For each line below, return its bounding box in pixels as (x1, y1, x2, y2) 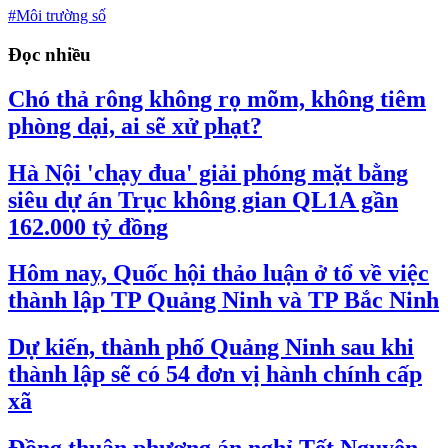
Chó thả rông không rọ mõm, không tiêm (8, 85, 426, 112)
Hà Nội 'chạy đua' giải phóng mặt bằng (8, 159, 408, 186)
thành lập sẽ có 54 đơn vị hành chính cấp (8, 361, 422, 388)
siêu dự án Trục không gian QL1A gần (8, 186, 398, 213)
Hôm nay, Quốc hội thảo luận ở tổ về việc (8, 260, 429, 287)
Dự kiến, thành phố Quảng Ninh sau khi (8, 334, 414, 361)
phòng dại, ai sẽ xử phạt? (8, 112, 262, 139)
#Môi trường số (8, 7, 106, 24)
